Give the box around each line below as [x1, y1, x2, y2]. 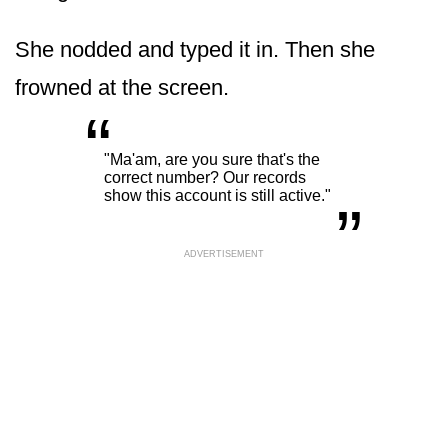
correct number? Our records [104, 168, 306, 186]
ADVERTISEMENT [184, 248, 264, 259]
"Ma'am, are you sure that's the [104, 150, 320, 168]
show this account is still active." [104, 186, 331, 204]
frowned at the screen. [15, 74, 229, 100]
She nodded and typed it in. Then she [15, 36, 375, 62]
